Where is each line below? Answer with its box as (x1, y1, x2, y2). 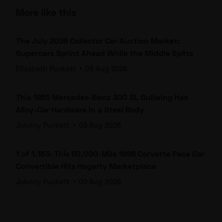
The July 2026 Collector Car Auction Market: (16, 35, 180, 45)
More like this (16, 6, 76, 18)
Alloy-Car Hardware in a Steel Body (16, 104, 144, 114)
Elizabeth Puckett (16, 64, 76, 73)
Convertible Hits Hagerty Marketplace (16, 161, 156, 170)
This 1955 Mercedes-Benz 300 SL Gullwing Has (16, 92, 188, 102)
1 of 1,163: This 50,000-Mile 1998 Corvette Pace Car (16, 148, 205, 158)
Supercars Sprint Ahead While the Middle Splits (16, 48, 193, 57)
